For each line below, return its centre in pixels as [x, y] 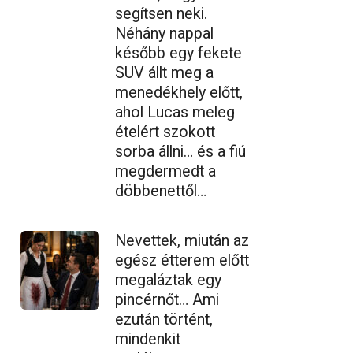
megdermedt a [165, 171]
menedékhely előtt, [179, 92]
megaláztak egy [168, 280]
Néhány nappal [164, 33]
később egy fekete [178, 53]
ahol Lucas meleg [175, 112]
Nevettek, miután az [182, 240]
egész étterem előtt [182, 260]
